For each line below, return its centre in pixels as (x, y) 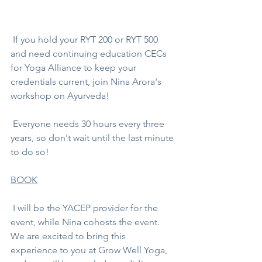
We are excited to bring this (69, 236)
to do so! (30, 152)
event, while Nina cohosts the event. (86, 222)
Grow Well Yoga (130, 250)
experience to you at (53, 250)
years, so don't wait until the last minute (93, 138)
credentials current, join (61, 82)
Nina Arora (133, 82)
